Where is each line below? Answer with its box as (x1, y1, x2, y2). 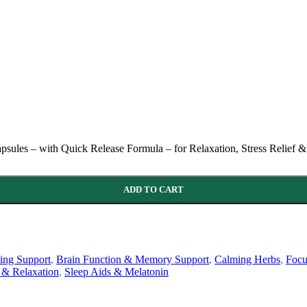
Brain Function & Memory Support (56, 253, 209, 265)
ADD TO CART (123, 184, 184, 195)
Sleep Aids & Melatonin (64, 265, 169, 278)
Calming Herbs (214, 253, 280, 265)
